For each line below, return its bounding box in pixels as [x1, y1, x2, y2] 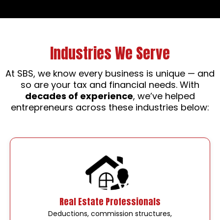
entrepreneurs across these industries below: [11, 101, 209, 113]
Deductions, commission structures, [48, 209, 172, 219]
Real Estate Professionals [59, 195, 161, 209]
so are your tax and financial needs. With [21, 78, 199, 91]
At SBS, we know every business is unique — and [5, 67, 215, 80]
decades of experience [25, 89, 133, 102]
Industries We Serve [50, 42, 170, 64]
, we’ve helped [133, 89, 195, 102]
